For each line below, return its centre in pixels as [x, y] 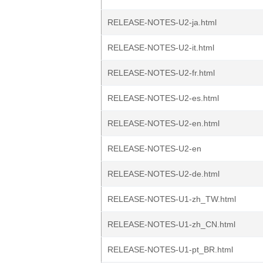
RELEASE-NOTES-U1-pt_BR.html [170, 249]
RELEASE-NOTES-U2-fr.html [161, 73]
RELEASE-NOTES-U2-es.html [163, 98]
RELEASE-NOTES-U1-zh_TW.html [172, 199]
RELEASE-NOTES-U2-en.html [163, 123]
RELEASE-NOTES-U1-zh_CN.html [171, 224]
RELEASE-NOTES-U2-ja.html [162, 22]
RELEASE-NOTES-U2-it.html [161, 48]
